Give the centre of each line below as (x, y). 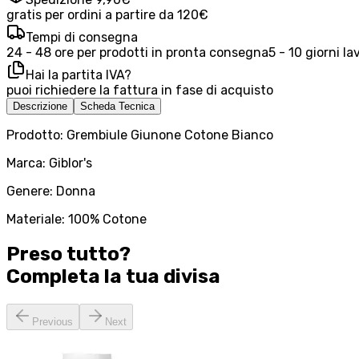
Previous (52, 322)
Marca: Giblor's (49, 163)
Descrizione (40, 107)
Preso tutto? (69, 254)
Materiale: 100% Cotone (77, 220)
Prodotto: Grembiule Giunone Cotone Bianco (140, 135)
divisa (192, 277)
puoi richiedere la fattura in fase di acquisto (140, 91)
